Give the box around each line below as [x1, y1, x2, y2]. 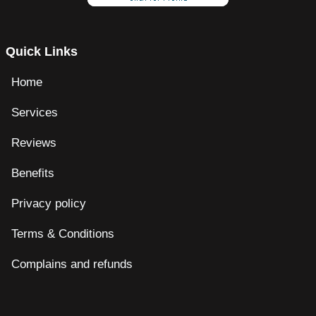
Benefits [11, 166, 54, 181]
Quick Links [6, 44, 78, 59]
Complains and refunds [11, 257, 133, 272]
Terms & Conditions [11, 227, 118, 241]
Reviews [11, 136, 56, 150]
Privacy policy [11, 197, 86, 211]
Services [11, 106, 58, 120]
